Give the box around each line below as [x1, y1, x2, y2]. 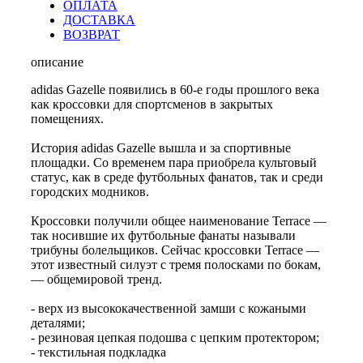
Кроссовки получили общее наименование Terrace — [31, 214, 327, 228]
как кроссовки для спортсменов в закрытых [31, 97, 273, 112]
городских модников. [31, 185, 149, 199]
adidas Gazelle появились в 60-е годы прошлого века [31, 83, 319, 97]
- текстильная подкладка [31, 345, 166, 360]
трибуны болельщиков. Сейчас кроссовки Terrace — [31, 243, 319, 258]
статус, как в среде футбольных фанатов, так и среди [31, 170, 323, 185]
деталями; [31, 316, 85, 331]
